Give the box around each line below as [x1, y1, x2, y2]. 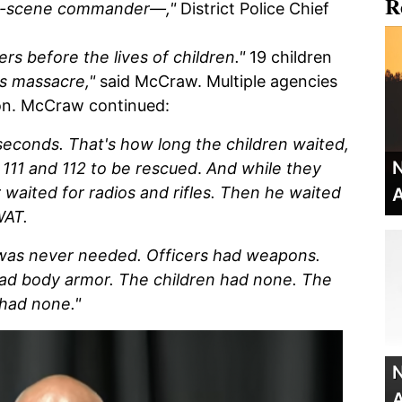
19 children [245, 48, 332, 67]
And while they [202, 159, 321, 179]
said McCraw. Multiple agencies [95, 72, 337, 92]
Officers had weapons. [146, 246, 320, 266]
